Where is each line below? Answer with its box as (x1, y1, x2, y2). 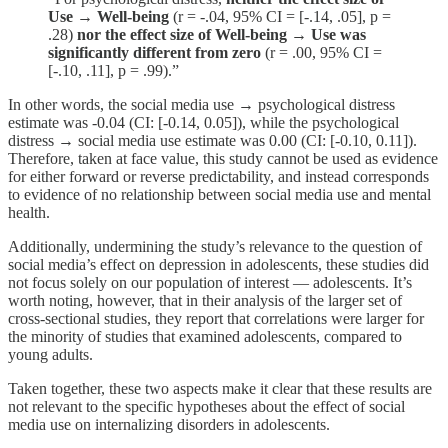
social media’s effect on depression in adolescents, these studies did (8, 256, 429, 274)
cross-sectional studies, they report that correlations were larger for (8, 310, 424, 328)
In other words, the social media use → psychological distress (8, 96, 395, 114)
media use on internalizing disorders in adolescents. (8, 416, 330, 434)
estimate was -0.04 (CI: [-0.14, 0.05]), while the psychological (8, 114, 399, 132)
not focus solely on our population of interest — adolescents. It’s (8, 274, 412, 292)
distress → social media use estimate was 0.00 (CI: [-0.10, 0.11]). (8, 132, 417, 150)
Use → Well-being (48, 8, 169, 26)
